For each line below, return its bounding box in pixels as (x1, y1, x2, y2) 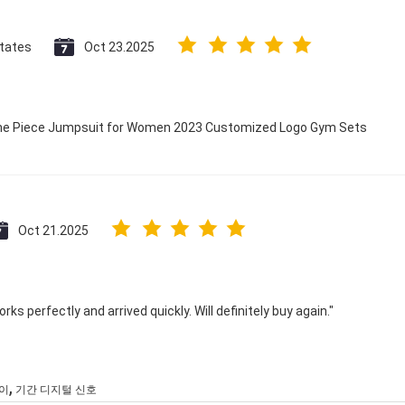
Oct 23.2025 (84, 40, 155, 54)
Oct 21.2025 (18, 223, 89, 238)
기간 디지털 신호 (15, 383, 97, 396)
